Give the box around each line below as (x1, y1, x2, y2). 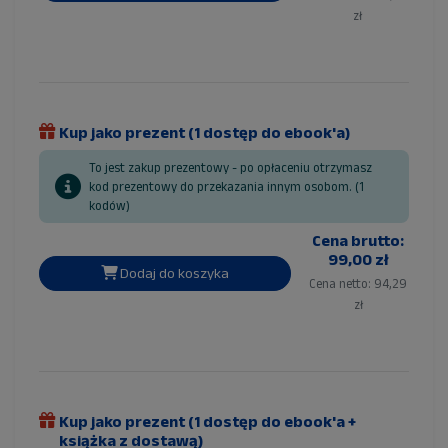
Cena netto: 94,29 (309, 276, 408, 292)
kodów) (89, 198, 130, 214)
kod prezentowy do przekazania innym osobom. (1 (89, 179, 364, 195)
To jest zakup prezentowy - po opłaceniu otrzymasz (89, 160, 372, 176)
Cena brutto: (312, 231, 405, 250)
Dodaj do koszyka (117, 264, 230, 281)
